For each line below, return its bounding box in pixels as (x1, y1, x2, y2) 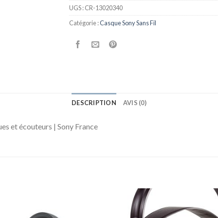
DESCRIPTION (72, 98, 116, 107)
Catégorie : (69, 18, 100, 27)
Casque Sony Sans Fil (100, 18, 157, 27)
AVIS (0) (123, 98, 146, 107)
